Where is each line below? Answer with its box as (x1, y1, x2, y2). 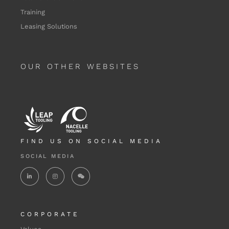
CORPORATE (20, 211, 80, 218)
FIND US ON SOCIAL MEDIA (20, 138, 163, 145)
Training (20, 8, 45, 16)
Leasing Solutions (20, 22, 78, 31)
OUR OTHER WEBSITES (20, 62, 141, 72)
